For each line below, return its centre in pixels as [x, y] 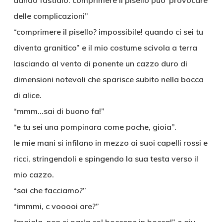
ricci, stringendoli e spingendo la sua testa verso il [106, 159]
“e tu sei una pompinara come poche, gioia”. [95, 127]
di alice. [27, 95]
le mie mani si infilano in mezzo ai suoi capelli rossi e [110, 143]
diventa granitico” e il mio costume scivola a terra [105, 48]
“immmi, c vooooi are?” [56, 206]
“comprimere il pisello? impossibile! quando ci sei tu [108, 32]
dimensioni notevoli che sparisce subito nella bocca [108, 79]
